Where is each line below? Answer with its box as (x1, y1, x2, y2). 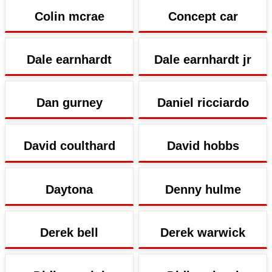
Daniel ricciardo (157, 96, 249, 110)
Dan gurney (36, 96, 103, 110)
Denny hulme (165, 182, 241, 196)
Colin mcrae (34, 9, 104, 23)
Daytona (46, 182, 93, 196)
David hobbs (166, 139, 239, 153)
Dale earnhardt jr (154, 53, 251, 67)
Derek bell (40, 225, 98, 239)
